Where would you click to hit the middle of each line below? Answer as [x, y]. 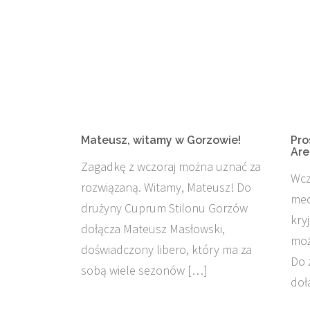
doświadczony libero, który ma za [166, 249]
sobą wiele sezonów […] [144, 270]
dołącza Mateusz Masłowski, [153, 229]
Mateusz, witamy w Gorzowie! [161, 140]
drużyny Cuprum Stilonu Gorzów [164, 208]
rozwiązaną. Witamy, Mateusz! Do [166, 187]
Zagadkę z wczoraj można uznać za [171, 166]
